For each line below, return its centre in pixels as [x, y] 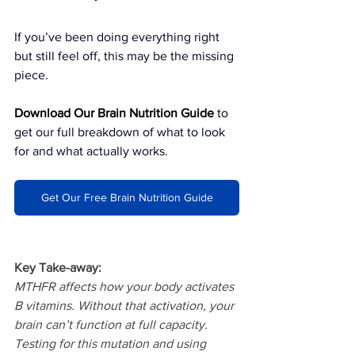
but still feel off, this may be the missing [126, 55]
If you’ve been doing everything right [118, 36]
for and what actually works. [91, 151]
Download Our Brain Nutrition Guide [114, 113]
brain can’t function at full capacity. [113, 324]
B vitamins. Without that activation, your [126, 305]
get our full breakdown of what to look [121, 132]
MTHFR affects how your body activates [126, 286]
